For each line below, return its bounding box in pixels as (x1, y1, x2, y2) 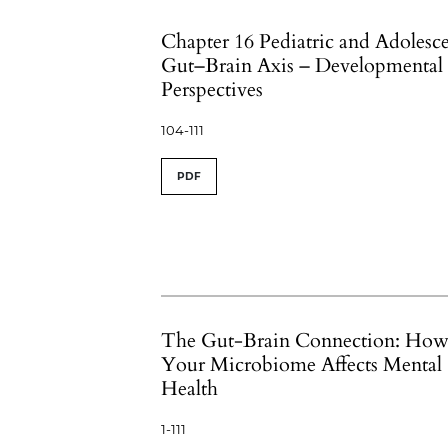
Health (161, 375, 219, 402)
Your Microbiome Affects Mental (161, 351, 443, 378)
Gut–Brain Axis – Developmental (161, 52, 444, 79)
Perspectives (161, 76, 264, 103)
